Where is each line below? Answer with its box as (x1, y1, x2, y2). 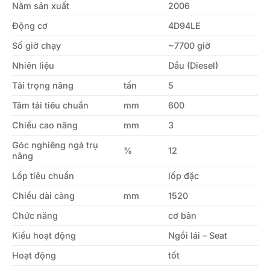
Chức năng (12, 210, 58, 221)
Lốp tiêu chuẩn (12, 170, 74, 181)
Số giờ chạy (12, 40, 61, 51)
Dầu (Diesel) (168, 60, 219, 71)
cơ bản (168, 210, 197, 221)
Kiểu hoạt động (12, 230, 76, 240)
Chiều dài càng (12, 190, 75, 201)
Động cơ (12, 20, 48, 31)
